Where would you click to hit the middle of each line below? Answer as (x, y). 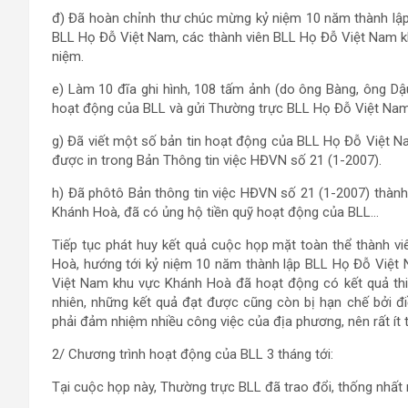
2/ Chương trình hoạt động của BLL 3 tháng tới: (193, 354)
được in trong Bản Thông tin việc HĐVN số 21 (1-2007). (217, 160)
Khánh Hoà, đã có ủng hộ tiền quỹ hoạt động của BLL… (215, 212)
